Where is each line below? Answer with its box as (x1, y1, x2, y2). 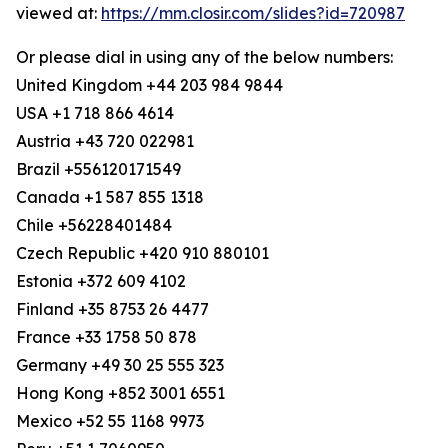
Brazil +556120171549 (16, 159, 181, 179)
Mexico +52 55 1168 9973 (16, 411, 204, 431)
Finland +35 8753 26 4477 (16, 299, 209, 319)
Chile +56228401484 (16, 215, 172, 235)
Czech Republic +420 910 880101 (16, 243, 269, 263)
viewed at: (16, 3, 101, 23)
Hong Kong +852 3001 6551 (16, 383, 225, 403)
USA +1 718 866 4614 (16, 103, 174, 123)
